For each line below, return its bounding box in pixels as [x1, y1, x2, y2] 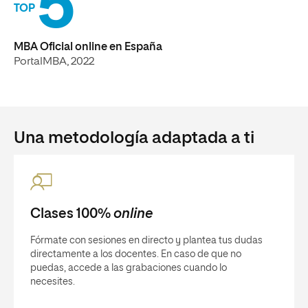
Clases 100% [30, 206, 113, 221]
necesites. [30, 276, 75, 287]
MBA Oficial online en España [14, 41, 162, 53]
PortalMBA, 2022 [14, 56, 94, 67]
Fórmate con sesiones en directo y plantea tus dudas [30, 235, 263, 245]
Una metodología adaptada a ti [14, 129, 254, 146]
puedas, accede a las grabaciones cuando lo [30, 263, 227, 273]
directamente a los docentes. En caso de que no [30, 249, 241, 259]
